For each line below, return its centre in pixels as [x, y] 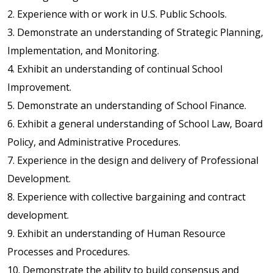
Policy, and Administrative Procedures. [94, 142]
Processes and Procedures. [69, 251]
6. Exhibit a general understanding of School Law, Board [135, 123]
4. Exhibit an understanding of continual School [115, 69]
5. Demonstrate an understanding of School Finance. [127, 105]
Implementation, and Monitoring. [83, 50]
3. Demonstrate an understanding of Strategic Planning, [135, 32]
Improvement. [39, 87]
